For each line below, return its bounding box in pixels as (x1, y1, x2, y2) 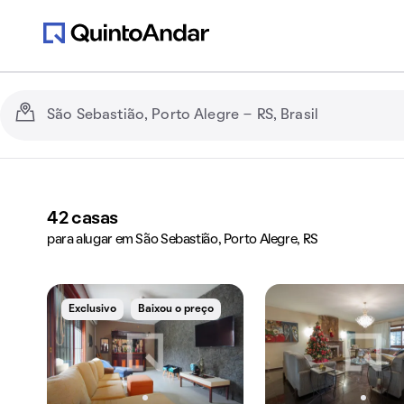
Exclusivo (69, 305, 116, 314)
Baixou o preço (138, 305, 214, 314)
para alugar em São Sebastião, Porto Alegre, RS (47, 234, 318, 246)
